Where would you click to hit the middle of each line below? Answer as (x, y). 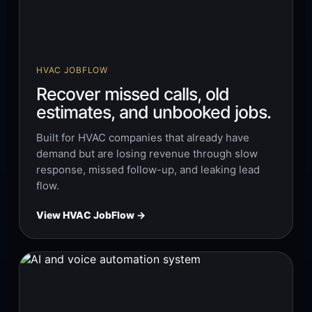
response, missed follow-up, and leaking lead (148, 170)
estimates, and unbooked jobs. (154, 112)
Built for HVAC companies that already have (143, 138)
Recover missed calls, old (133, 94)
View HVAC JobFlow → (91, 215)
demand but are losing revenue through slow (147, 154)
